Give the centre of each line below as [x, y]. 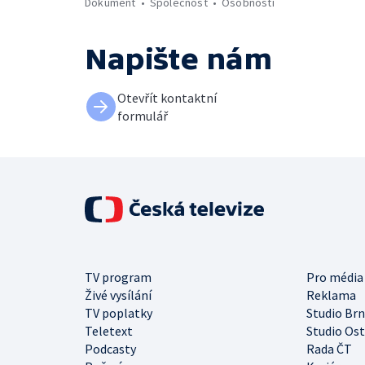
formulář [143, 116]
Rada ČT [329, 349]
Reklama [331, 295]
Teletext [109, 331]
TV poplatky [119, 313]
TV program [118, 277]
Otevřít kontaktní [167, 98]
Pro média [335, 277]
